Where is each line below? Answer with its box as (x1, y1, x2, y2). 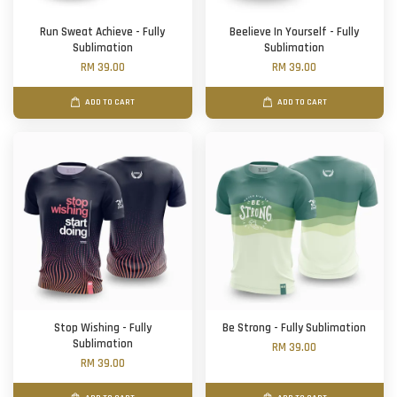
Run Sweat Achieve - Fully (40, 25, 166, 41)
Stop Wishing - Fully (53, 321, 152, 337)
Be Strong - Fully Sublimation (222, 321, 367, 337)
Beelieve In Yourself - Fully (230, 25, 360, 41)
